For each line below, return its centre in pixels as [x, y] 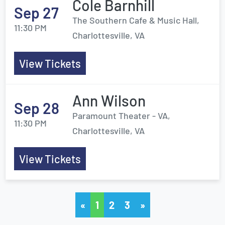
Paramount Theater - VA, [121, 116]
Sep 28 [37, 108]
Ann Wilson [109, 100]
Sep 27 [36, 13]
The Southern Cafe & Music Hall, [136, 20]
